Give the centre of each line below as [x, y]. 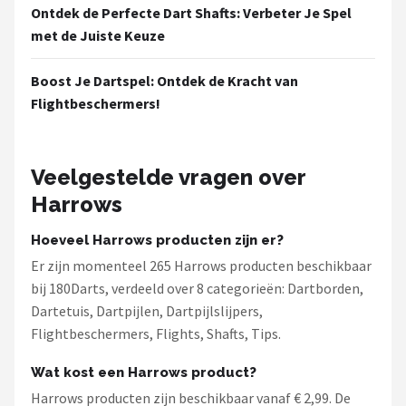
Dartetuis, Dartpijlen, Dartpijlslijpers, [147, 311]
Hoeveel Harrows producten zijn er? [157, 240]
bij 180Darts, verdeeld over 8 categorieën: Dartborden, [197, 288]
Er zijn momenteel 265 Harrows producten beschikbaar [201, 266]
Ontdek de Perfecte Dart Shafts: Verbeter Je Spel [191, 13]
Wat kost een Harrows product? [144, 372]
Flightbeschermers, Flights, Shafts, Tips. [156, 333]
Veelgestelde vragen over [168, 177]
